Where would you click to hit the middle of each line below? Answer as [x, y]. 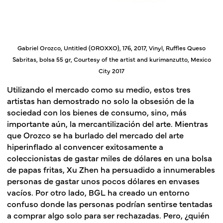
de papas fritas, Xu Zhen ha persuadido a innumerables [111, 169]
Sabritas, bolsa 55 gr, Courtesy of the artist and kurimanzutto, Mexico [111, 59]
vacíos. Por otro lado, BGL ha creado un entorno [98, 192]
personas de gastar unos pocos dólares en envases [103, 180]
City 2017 [111, 70]
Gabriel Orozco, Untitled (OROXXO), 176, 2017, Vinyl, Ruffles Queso [111, 47]
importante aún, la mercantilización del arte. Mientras [108, 123]
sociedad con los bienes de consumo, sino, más [97, 111]
